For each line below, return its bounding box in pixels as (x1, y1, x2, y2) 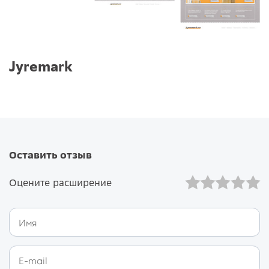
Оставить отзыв (9, 148, 92, 161)
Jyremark (9, 57, 73, 74)
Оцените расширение (9, 176, 112, 189)
